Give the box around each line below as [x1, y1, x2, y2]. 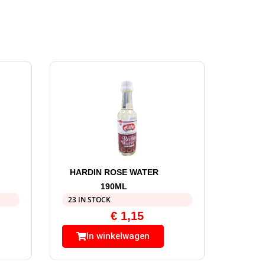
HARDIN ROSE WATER [69, 167, 159, 177]
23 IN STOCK [67, 194, 111, 205]
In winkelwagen [86, 230, 150, 241]
